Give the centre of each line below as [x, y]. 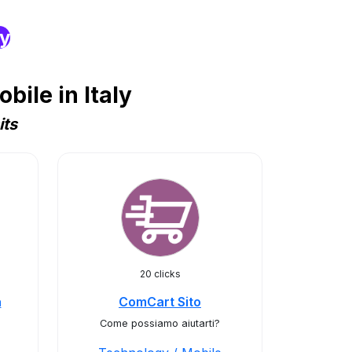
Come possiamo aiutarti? [160, 323]
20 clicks [160, 274]
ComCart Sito [160, 302]
